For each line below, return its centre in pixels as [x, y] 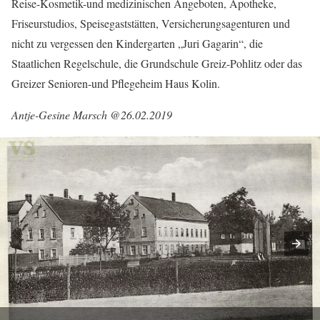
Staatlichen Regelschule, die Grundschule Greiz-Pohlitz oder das [157, 64]
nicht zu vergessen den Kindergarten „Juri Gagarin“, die [137, 44]
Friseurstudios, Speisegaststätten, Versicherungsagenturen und [151, 24]
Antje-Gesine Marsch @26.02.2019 [92, 115]
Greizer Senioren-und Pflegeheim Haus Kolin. [116, 84]
